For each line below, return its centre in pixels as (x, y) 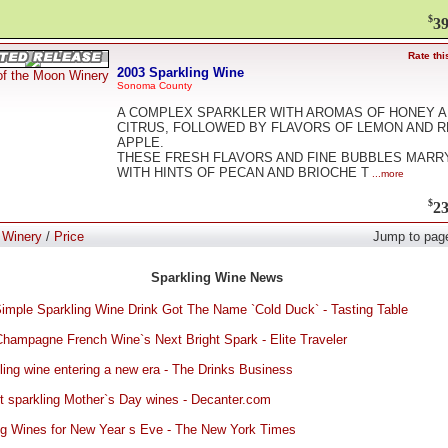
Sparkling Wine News (217, 277)
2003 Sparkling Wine (180, 72)
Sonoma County (154, 85)
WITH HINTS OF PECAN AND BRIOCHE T (243, 173)
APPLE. (140, 143)
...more (386, 174)
